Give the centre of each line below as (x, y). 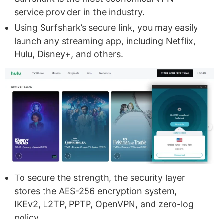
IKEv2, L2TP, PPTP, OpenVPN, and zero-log (104, 204)
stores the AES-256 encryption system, (96, 191)
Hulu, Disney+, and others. (69, 54)
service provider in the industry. (79, 12)
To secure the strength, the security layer (100, 178)
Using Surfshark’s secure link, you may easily (106, 27)
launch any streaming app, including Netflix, (105, 41)
